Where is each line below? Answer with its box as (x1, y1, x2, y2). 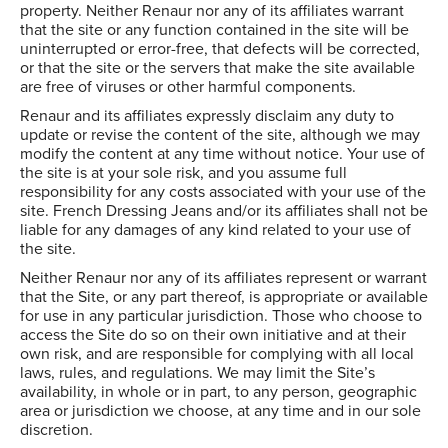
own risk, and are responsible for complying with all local (20, 342, 414, 366)
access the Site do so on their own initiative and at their (20, 323, 406, 347)
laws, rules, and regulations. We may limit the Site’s (20, 361, 375, 385)
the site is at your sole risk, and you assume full (20, 161, 347, 185)
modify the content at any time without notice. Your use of (20, 142, 425, 166)
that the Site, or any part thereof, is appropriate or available (20, 285, 428, 309)
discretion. (20, 418, 93, 442)
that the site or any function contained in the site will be (20, 18, 409, 42)
